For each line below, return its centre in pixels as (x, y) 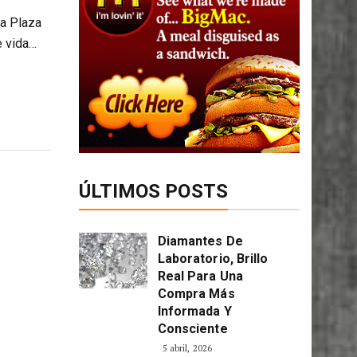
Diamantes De (200, 241)
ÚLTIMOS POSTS (153, 192)
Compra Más (196, 294)
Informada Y (194, 312)
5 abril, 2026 (187, 349)
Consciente (192, 329)
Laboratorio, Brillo (213, 259)
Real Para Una (200, 277)
